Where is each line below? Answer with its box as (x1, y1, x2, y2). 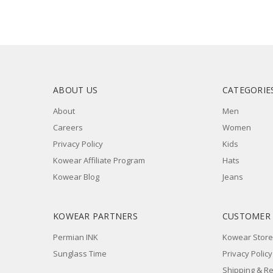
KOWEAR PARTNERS (53, 210, 138, 222)
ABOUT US (53, 83, 97, 96)
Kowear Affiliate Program (53, 154, 145, 166)
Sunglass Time (53, 247, 107, 259)
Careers (53, 121, 83, 133)
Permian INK (53, 231, 98, 243)
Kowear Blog (53, 171, 99, 182)
